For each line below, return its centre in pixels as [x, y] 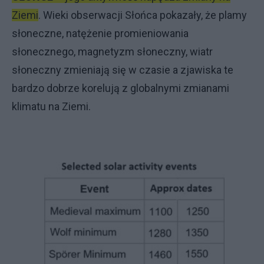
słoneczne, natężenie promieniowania [100, 33]
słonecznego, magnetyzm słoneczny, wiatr [112, 51]
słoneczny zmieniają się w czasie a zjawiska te [123, 70]
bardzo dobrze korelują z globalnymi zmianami [121, 88]
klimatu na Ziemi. [51, 106]
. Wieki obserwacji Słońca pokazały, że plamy [143, 15]
